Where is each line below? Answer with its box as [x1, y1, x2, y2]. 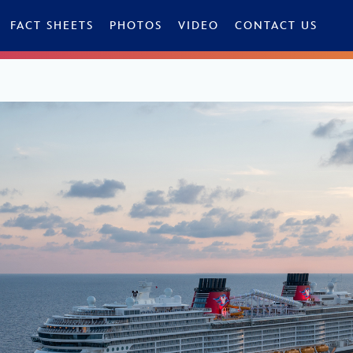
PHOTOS [110, 19, 162, 32]
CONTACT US [235, 19, 318, 32]
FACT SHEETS [10, 19, 94, 32]
